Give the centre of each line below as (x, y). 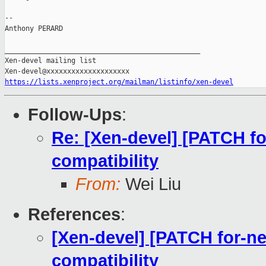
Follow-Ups (75, 115)
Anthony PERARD (34, 29)
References (74, 215)
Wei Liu (151, 184)
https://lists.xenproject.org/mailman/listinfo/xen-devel (119, 82)
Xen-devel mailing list (50, 61)
